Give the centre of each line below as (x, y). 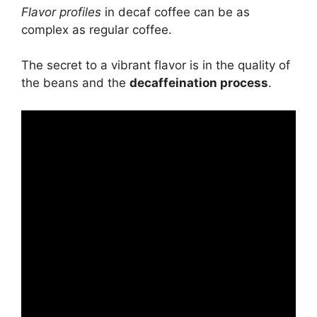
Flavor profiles (61, 12)
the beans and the (75, 83)
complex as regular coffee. (97, 29)
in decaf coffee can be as (175, 12)
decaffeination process (199, 83)
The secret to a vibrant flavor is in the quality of (156, 65)
